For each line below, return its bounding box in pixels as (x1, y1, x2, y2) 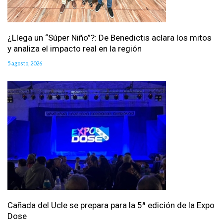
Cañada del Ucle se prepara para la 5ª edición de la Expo (7, 200, 215, 211)
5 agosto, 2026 (7, 60, 42, 67)
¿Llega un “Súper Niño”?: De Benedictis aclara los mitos (7, 33, 212, 43)
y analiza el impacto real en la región (7, 44, 142, 54)
